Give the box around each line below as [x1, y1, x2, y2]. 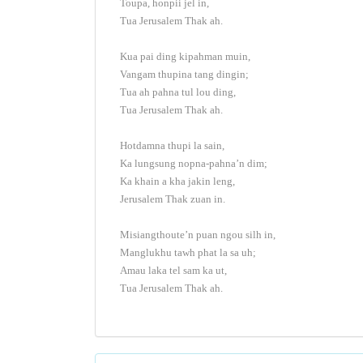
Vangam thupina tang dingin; [120, 68, 249, 80]
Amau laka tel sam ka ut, [120, 264, 227, 276]
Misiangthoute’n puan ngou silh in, [120, 228, 275, 241]
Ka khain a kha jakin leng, [120, 175, 235, 187]
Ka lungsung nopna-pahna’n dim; [120, 157, 267, 169]
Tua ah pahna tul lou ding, [120, 86, 236, 98]
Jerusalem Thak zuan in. [120, 193, 225, 205]
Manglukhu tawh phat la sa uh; [120, 246, 256, 258]
